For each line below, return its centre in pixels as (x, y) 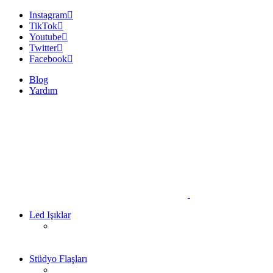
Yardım (43, 90)
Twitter (43, 48)
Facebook (48, 59)
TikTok (43, 26)
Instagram (48, 15)
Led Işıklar (50, 215)
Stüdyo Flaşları (58, 259)
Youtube (45, 37)
